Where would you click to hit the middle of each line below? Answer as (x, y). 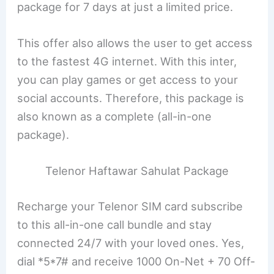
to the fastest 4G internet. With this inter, (127, 61)
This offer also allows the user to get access (135, 43)
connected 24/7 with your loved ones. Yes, (131, 243)
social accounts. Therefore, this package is (131, 98)
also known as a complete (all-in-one (115, 116)
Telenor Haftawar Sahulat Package (137, 171)
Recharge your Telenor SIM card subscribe (130, 206)
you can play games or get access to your (128, 79)
